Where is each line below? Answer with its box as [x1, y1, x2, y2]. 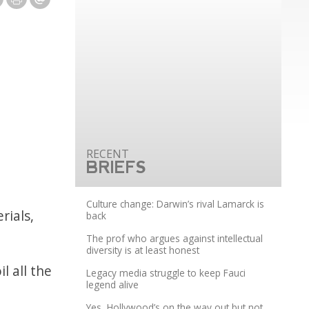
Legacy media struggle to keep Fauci [86, 266, 246, 280]
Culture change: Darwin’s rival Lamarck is [86, 197, 265, 211]
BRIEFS [86, 158, 147, 177]
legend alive [86, 278, 139, 292]
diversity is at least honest [86, 243, 200, 257]
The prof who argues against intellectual [86, 232, 263, 246]
